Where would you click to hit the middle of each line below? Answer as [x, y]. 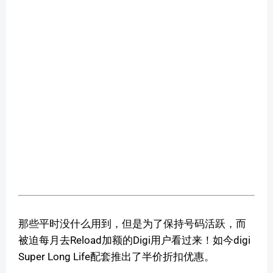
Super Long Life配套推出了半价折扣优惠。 [116, 257]
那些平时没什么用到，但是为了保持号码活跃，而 [132, 224]
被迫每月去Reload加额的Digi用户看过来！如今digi [134, 240]
